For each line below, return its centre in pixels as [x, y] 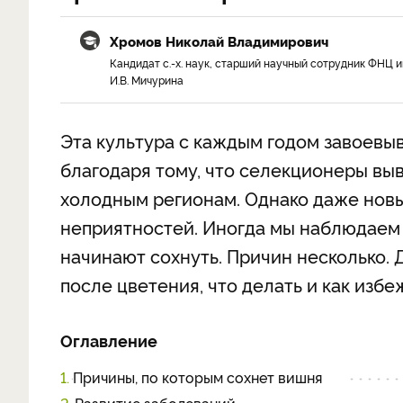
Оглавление [109, 340]
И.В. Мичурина [147, 80]
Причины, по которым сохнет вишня [197, 377]
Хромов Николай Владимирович [219, 41]
